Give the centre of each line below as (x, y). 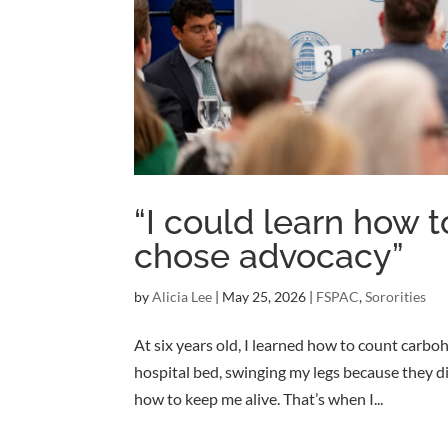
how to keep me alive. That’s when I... (259, 399)
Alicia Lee (182, 297)
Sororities (396, 297)
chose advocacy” (269, 256)
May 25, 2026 (264, 297)
